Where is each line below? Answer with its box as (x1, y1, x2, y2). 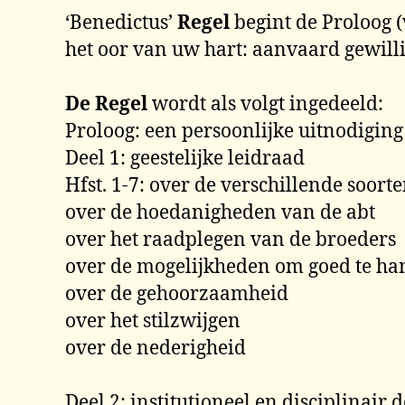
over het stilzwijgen (65, 309, 240, 334)
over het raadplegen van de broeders (65, 228, 396, 252)
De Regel (65, 92, 147, 117)
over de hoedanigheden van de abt (65, 201, 375, 225)
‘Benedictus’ (65, 11, 177, 35)
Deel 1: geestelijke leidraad (65, 146, 305, 171)
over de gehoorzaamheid (65, 282, 288, 306)
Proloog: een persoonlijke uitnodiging (65, 119, 403, 144)
